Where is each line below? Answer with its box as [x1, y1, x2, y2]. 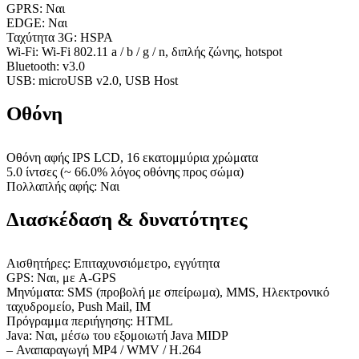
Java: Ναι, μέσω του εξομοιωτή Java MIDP [6, 329, 228, 342]
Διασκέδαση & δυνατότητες [6, 208, 248, 230]
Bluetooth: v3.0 [6, 59, 85, 73]
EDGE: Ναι [6, 16, 67, 30]
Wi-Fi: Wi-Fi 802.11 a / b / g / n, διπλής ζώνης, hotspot [6, 45, 282, 58]
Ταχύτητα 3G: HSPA [6, 30, 113, 44]
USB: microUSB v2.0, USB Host [6, 74, 178, 87]
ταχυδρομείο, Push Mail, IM [6, 300, 151, 313]
